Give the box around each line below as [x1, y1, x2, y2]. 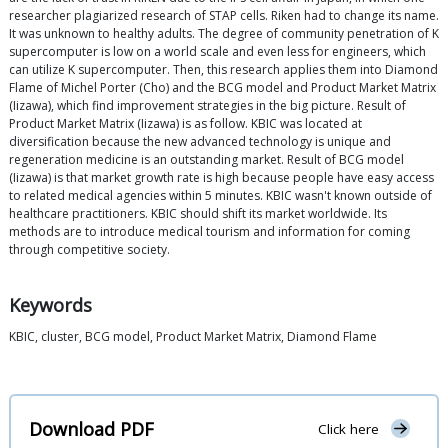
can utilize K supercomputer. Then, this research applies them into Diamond [9, 61, 438, 79]
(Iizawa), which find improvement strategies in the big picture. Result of [9, 97, 406, 115]
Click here [317, 420, 379, 439]
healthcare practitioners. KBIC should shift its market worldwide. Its [9, 205, 387, 223]
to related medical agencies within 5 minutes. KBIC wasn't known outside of [9, 187, 432, 205]
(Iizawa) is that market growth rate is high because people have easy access [9, 169, 434, 187]
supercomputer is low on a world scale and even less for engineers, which [9, 43, 426, 61]
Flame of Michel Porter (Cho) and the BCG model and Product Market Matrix [9, 79, 436, 97]
